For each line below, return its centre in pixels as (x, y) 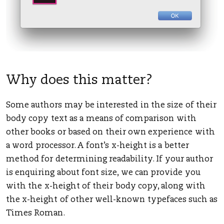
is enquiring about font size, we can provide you (103, 173)
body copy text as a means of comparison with (101, 119)
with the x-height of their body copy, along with (106, 187)
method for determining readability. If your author (109, 160)
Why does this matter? (79, 80)
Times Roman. (36, 214)
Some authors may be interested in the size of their (111, 106)
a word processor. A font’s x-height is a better (97, 146)
